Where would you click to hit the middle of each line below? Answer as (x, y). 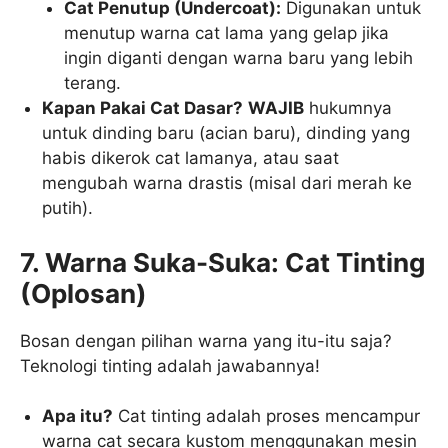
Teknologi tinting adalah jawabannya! (170, 365)
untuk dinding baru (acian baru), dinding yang (226, 133)
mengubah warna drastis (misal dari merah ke (227, 183)
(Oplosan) (83, 293)
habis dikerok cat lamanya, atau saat (191, 158)
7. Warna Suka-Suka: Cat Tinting (222, 262)
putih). (68, 208)
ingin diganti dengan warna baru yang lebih (239, 58)
